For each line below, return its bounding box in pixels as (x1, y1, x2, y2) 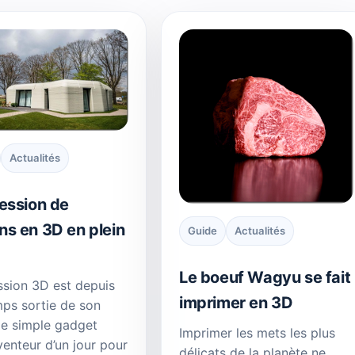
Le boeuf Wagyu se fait (179, 267, 351, 287)
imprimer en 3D (179, 292, 293, 312)
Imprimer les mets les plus (179, 324, 335, 341)
